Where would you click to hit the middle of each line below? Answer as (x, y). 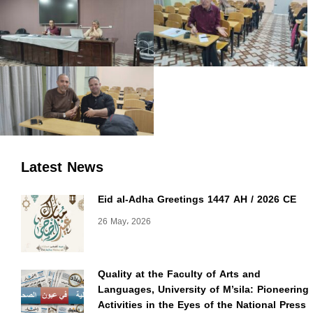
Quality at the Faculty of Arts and (179, 275)
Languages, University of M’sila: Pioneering (203, 290)
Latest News (62, 167)
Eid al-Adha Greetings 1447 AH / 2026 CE (197, 200)
